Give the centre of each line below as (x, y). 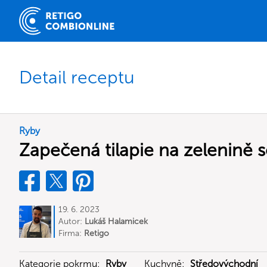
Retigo (97, 233)
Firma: (71, 233)
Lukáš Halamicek (116, 221)
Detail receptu (77, 77)
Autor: (72, 221)
